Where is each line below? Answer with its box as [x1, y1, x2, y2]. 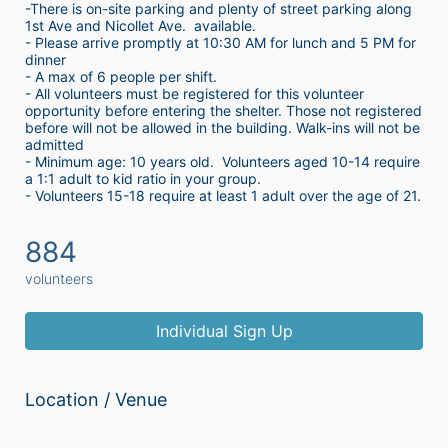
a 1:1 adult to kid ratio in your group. [25, 170, 265, 188]
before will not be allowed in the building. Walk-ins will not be [25, 119, 420, 137]
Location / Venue [25, 389, 167, 411]
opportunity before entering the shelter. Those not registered [25, 102, 422, 120]
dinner [25, 51, 66, 69]
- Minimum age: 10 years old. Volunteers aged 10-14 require [25, 153, 420, 171]
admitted [25, 136, 84, 154]
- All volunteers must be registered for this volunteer [25, 85, 364, 103]
